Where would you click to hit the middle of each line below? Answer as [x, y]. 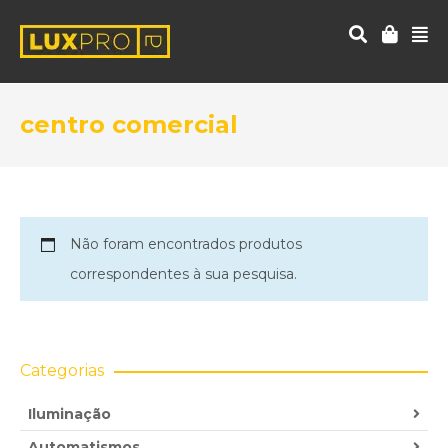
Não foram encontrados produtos [186, 244]
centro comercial [129, 124]
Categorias [62, 370]
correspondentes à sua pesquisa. [183, 274]
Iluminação [69, 414]
